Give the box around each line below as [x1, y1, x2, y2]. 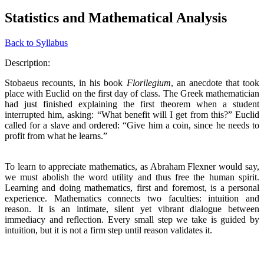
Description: [5, 57, 52, 68]
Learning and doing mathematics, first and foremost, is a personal [5, 182, 259, 193]
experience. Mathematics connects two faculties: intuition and [5, 193, 259, 203]
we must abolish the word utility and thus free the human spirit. [5, 171, 259, 182]
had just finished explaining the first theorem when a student [5, 98, 259, 109]
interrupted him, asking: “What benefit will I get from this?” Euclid [5, 109, 259, 120]
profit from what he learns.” [5, 130, 107, 141]
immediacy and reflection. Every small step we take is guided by [5, 214, 259, 225]
